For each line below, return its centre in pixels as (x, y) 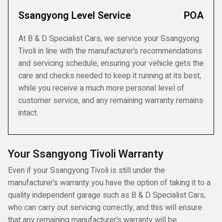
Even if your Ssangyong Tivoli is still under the (86, 170)
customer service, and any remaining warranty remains (111, 101)
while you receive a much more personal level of (101, 88)
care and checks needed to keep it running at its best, (110, 76)
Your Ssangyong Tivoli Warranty (86, 154)
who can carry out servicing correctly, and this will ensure (105, 208)
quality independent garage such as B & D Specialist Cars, (107, 195)
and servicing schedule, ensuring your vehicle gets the (111, 63)
